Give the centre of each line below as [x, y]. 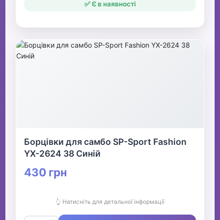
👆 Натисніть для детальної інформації [110, 202]
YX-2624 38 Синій [63, 154]
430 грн [46, 172]
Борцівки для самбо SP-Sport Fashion [106, 142]
